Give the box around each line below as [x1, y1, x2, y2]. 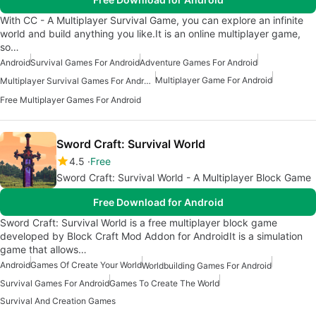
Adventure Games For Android [140, 57, 257, 68]
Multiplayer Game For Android [155, 75, 272, 86]
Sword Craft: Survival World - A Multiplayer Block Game [56, 171, 311, 183]
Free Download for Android [92, 195, 224, 208]
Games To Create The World [109, 277, 219, 288]
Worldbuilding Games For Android [142, 260, 272, 271]
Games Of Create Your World [30, 259, 142, 270]
